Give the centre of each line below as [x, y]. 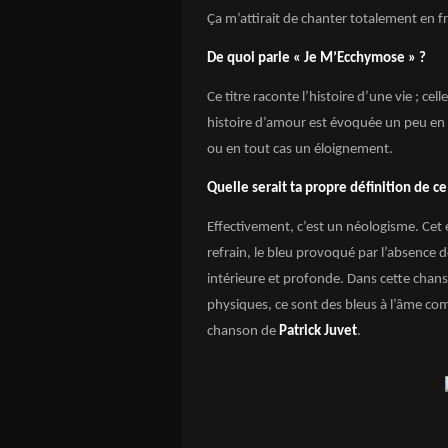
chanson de [243, 331]
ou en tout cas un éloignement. [300, 149]
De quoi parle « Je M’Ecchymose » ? [316, 58]
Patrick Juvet [318, 331]
